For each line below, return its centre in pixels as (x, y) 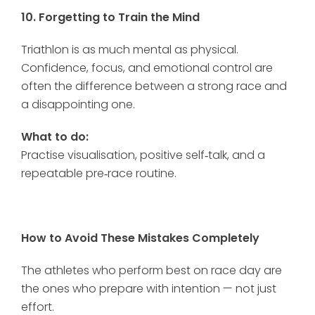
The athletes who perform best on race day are (152, 270)
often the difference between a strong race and (154, 86)
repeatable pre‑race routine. (99, 173)
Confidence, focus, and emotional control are (147, 68)
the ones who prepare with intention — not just (149, 289)
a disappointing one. (78, 104)
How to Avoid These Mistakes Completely (140, 238)
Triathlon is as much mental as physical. (130, 50)
